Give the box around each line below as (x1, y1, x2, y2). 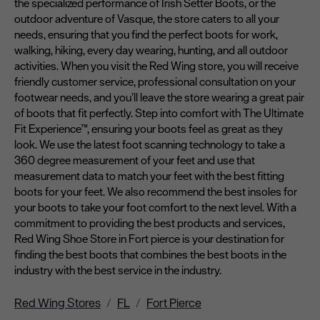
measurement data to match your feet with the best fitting (14, 169, 284, 184)
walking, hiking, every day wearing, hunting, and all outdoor (14, 43, 288, 58)
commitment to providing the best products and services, (14, 216, 285, 231)
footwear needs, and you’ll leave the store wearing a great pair (14, 90, 304, 105)
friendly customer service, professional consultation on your (14, 74, 296, 89)
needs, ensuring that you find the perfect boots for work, (14, 27, 278, 42)
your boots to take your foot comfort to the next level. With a (14, 200, 296, 215)
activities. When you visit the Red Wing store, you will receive (14, 59, 299, 74)
